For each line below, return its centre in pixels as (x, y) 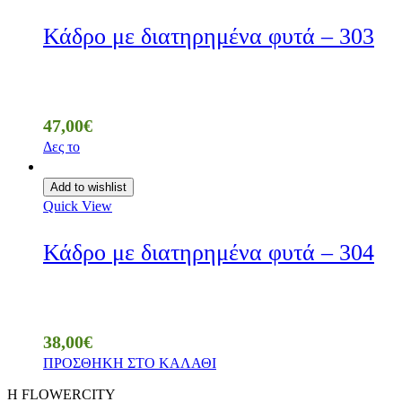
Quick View (78, 206)
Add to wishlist (88, 188)
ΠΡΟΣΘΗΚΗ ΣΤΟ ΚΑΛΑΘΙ (130, 363)
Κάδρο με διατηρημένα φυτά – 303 (209, 37)
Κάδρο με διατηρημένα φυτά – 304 (209, 253)
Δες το (61, 147)
